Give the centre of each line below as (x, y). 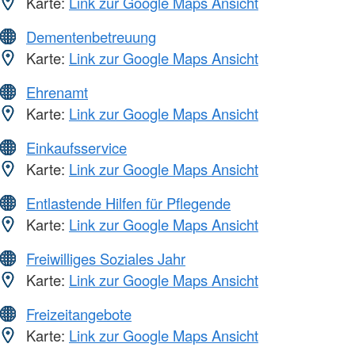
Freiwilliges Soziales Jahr (106, 259)
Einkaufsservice (76, 148)
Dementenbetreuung (91, 37)
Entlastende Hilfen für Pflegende (128, 203)
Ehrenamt (57, 92)
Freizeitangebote (79, 314)
